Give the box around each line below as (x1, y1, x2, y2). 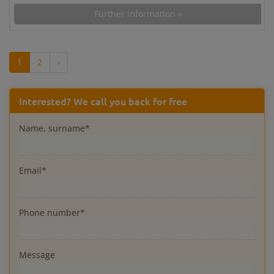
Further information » (94, 7, 182, 20)
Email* (19, 164, 46, 176)
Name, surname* (19, 122, 90, 134)
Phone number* (19, 206, 85, 218)
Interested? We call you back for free (19, 94, 187, 108)
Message (19, 248, 55, 261)
